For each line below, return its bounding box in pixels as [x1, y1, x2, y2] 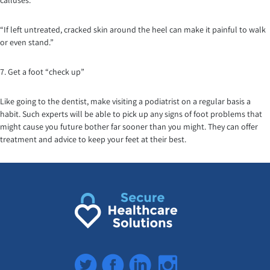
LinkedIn [128, 254, 172, 267]
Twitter [74, 254, 110, 267]
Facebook [101, 254, 151, 267]
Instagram [155, 254, 209, 267]
